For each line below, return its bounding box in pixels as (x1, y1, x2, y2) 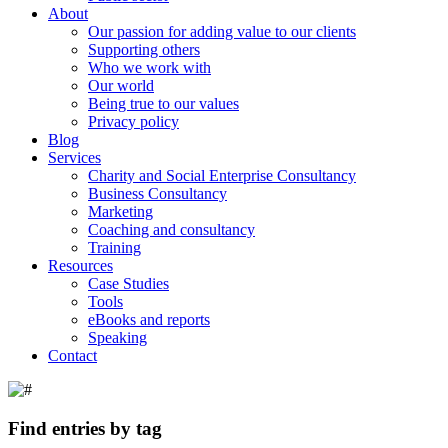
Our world (88, 77, 154, 94)
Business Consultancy (88, 185, 227, 202)
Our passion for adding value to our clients (88, 23, 356, 40)
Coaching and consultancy (88, 221, 255, 238)
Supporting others (88, 41, 200, 58)
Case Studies (88, 275, 169, 292)
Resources (48, 257, 113, 274)
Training (88, 239, 141, 256)
